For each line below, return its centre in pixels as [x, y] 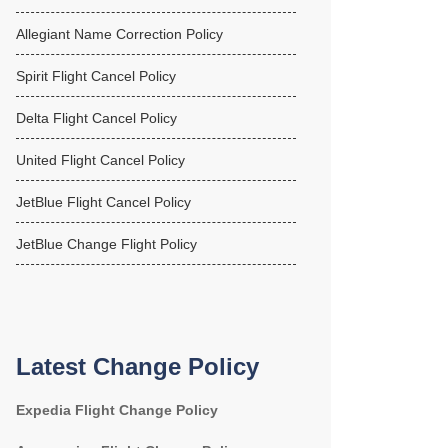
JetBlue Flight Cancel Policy [103, 202]
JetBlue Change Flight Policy [106, 244]
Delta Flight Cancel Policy [96, 118]
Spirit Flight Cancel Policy [96, 76]
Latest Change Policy [137, 366]
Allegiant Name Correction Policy [119, 34]
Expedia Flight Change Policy [117, 410]
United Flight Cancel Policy [100, 160]
